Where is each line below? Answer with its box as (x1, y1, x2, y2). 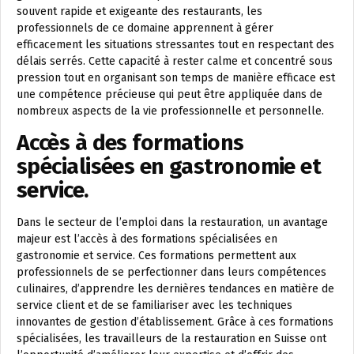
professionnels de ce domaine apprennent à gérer (17, 21, 273, 35)
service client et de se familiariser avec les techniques (17, 299, 292, 312)
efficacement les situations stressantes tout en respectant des (17, 38, 334, 51)
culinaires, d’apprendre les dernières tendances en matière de (17, 282, 334, 296)
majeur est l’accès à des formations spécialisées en (17, 232, 277, 246)
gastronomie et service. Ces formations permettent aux (17, 249, 296, 262)
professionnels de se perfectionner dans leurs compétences (17, 265, 326, 279)
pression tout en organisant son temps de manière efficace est (17, 71, 335, 85)
